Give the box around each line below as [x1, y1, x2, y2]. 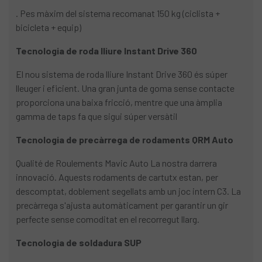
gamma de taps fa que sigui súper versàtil [16, 111, 177, 122]
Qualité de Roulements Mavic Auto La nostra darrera [16, 157, 217, 169]
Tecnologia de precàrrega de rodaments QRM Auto [16, 134, 233, 146]
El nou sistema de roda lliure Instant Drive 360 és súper [16, 68, 227, 80]
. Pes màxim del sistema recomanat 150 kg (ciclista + [16, 8, 220, 19]
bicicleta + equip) [16, 22, 81, 33]
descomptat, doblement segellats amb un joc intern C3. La [16, 185, 241, 197]
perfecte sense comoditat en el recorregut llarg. [16, 213, 199, 225]
